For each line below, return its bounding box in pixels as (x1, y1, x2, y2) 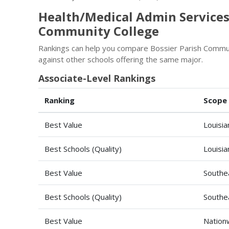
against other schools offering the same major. (38, 54, 203, 64)
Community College (38, 22, 159, 39)
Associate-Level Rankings (38, 72, 155, 84)
